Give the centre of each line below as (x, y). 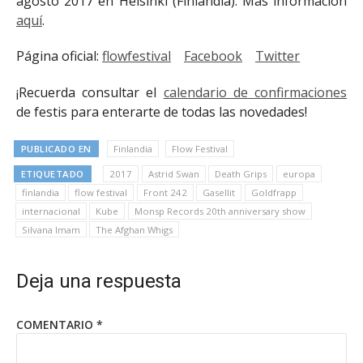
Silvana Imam (51, 229)
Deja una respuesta (99, 282)
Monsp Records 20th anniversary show (220, 211)
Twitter (278, 56)
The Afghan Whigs (135, 229)
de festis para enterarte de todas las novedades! (162, 112)
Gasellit (219, 192)
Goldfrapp (273, 192)
